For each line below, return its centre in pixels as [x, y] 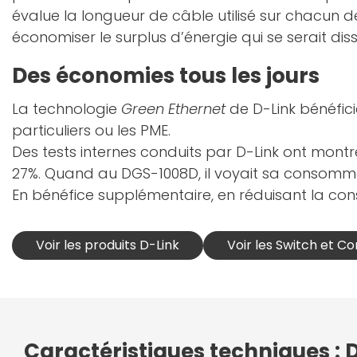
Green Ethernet [173, 109]
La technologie [67, 109]
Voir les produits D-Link [108, 245]
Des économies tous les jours [166, 76]
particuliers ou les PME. [91, 130]
